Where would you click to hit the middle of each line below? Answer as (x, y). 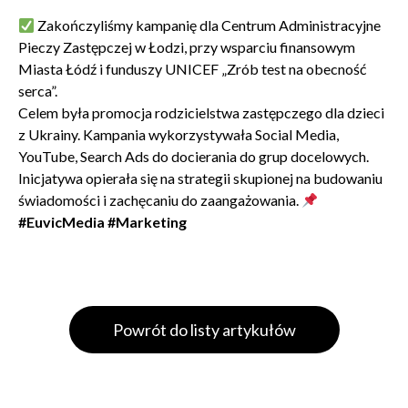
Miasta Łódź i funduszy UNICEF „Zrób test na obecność (192, 69)
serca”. (39, 91)
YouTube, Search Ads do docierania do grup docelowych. (194, 156)
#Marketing (147, 222)
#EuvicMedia (61, 222)
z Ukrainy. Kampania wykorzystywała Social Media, (178, 134)
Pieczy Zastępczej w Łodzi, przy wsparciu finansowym (187, 47)
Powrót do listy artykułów (204, 330)
